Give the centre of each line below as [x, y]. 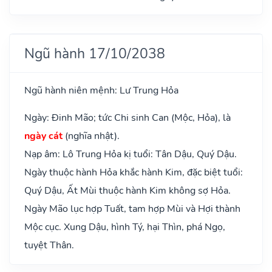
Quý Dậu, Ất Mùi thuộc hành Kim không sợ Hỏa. [127, 190]
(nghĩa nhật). [91, 136]
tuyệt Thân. [49, 245]
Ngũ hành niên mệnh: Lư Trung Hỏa [101, 90]
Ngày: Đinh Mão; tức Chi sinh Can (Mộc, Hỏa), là [127, 117]
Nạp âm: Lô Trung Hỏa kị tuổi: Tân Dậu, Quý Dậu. [131, 154]
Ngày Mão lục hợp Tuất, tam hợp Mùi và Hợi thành [132, 209]
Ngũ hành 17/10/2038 [95, 53]
